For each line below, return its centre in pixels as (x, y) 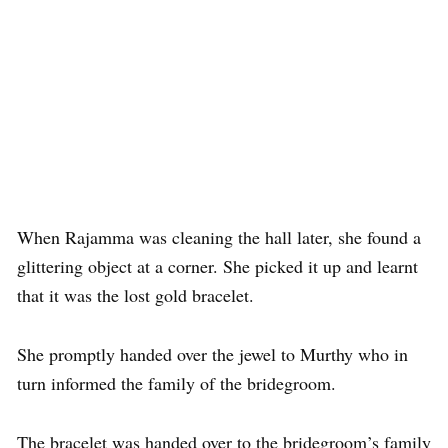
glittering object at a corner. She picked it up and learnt (217, 266)
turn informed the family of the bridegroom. (176, 383)
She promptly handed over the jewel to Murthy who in (212, 354)
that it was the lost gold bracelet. (135, 295)
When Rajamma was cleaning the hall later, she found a (219, 237)
